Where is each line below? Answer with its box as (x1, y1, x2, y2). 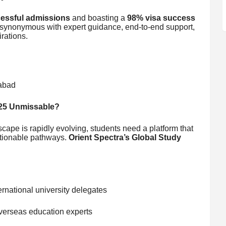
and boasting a (70, 13, 127, 22)
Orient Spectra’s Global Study (68, 133, 181, 142)
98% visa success (127, 13, 195, 22)
